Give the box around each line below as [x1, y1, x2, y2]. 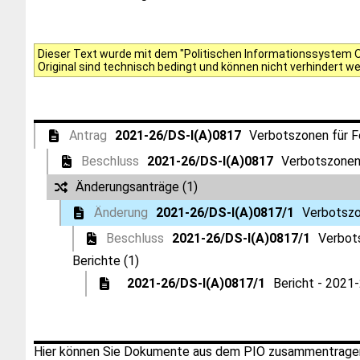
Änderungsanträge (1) [76, 179, 198, 194]
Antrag [68, 128, 107, 143]
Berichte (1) [72, 253, 139, 268]
